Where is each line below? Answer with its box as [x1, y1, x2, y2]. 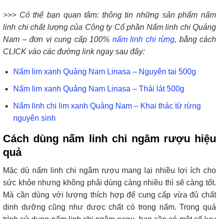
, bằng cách [175, 35, 216, 44]
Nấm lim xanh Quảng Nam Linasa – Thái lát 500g [13, 84, 184, 93]
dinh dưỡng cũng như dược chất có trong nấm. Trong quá [3, 202, 216, 211]
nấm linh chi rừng [112, 35, 175, 44]
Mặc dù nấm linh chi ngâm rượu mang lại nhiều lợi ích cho [3, 166, 216, 175]
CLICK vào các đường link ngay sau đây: [3, 47, 145, 56]
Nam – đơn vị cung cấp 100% [3, 35, 112, 44]
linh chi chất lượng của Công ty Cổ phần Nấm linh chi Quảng [3, 23, 216, 32]
